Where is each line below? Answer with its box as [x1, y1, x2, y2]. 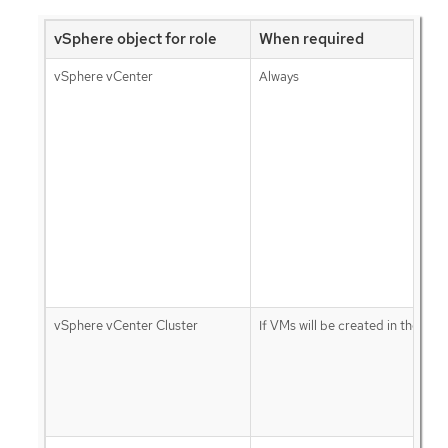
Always [258, 67, 299, 85]
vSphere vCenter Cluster [53, 316, 198, 334]
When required [258, 28, 364, 49]
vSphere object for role [53, 28, 217, 49]
